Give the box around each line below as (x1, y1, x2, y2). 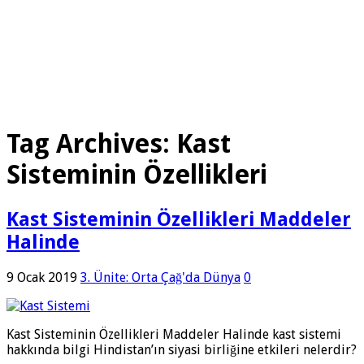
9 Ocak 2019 (6, 269, 77, 285)
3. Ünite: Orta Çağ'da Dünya (80, 269, 240, 285)
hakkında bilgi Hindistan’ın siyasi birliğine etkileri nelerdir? (6, 341, 357, 357)
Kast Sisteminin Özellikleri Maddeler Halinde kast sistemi (6, 326, 341, 342)
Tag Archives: (6, 128, 176, 160)
